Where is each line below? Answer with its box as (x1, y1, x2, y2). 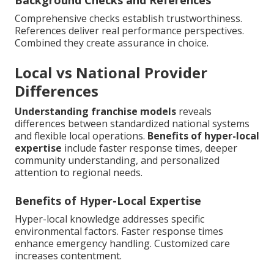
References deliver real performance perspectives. (15, 23, 244, 37)
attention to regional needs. (15, 165, 143, 179)
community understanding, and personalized (15, 153, 220, 167)
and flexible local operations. (15, 128, 147, 143)
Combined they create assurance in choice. (15, 35, 209, 50)
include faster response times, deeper (62, 141, 237, 155)
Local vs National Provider (15, 62, 207, 83)
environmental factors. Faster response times (15, 224, 223, 238)
